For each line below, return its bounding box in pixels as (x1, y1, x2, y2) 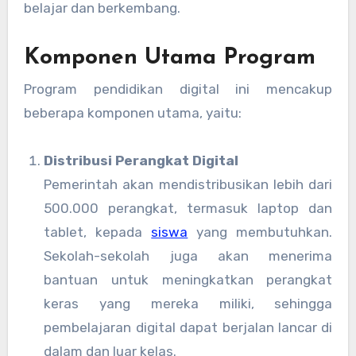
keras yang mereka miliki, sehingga (44, 296, 333, 312)
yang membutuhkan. (188, 224, 333, 241)
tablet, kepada (44, 224, 152, 241)
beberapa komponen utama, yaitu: (23, 105, 242, 122)
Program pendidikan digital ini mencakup (23, 81, 333, 98)
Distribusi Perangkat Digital (44, 153, 239, 169)
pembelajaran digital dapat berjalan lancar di (44, 319, 333, 336)
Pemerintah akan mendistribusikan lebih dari (44, 176, 333, 193)
